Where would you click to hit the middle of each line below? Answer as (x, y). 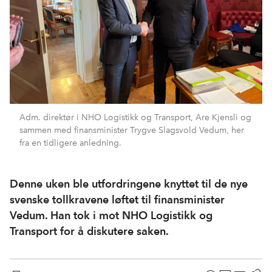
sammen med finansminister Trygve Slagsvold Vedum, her (132, 130)
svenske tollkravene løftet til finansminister (117, 199)
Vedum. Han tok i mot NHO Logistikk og (111, 215)
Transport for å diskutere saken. (89, 231)
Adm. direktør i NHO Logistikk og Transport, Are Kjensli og (135, 117)
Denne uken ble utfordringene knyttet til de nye (129, 184)
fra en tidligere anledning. (70, 143)
